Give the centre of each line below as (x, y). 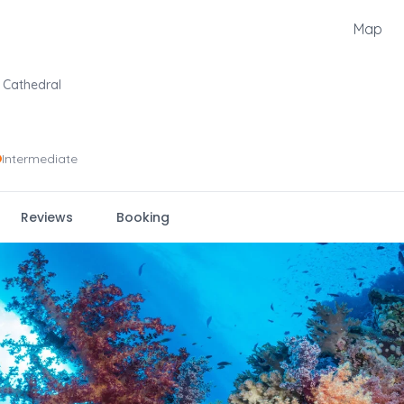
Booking (143, 217)
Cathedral (32, 85)
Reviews (47, 217)
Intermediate (40, 159)
